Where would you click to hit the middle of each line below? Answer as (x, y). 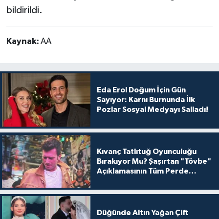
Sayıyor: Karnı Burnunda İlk (146, 100)
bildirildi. (24, 11)
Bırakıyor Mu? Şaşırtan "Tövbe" (154, 161)
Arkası (108, 181)
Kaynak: (23, 42)
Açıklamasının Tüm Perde (142, 171)
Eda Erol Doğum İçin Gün (141, 90)
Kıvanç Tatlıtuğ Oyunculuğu (146, 151)
